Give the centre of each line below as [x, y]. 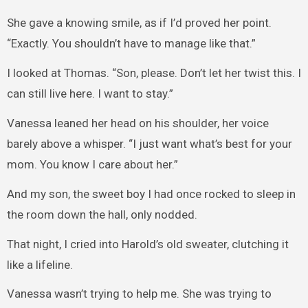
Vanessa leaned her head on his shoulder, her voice [137, 123]
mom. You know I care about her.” [92, 165]
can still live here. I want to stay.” [90, 94]
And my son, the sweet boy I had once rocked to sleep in [151, 194]
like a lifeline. [40, 264]
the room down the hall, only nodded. [102, 214]
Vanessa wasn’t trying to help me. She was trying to [139, 294]
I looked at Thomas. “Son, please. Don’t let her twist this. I [154, 73]
